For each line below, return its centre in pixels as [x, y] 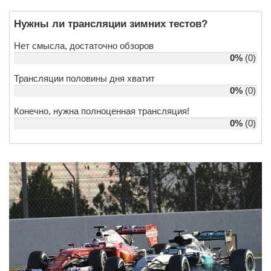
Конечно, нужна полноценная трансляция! [102, 111]
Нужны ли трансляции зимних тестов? [111, 24]
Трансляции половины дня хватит [84, 78]
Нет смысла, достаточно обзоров [84, 45]
